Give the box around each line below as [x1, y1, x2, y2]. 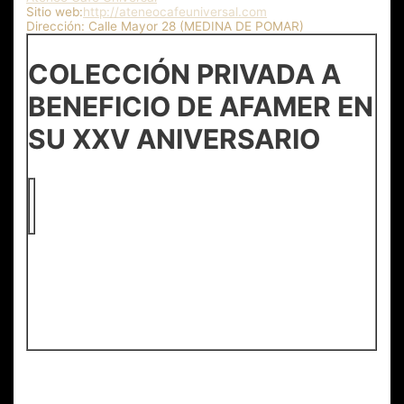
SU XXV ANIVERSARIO [28, 122, 321, 155]
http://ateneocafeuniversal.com [83, 5, 268, 20]
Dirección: [26, 19, 86, 34]
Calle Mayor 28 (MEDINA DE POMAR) [88, 19, 305, 34]
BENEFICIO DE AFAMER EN [28, 89, 374, 123]
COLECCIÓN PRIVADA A [28, 57, 342, 90]
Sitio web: [26, 5, 84, 20]
